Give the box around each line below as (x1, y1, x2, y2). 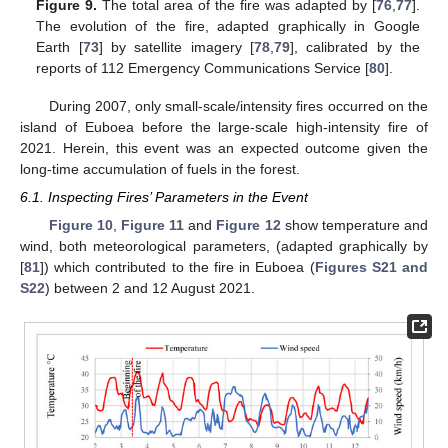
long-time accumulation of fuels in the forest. (20, 161, 300, 178)
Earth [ (36, 38, 83, 55)
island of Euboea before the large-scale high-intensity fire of (20, 119, 428, 136)
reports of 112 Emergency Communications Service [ (36, 59, 370, 76)
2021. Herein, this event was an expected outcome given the (20, 140, 428, 157)
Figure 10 (48, 217, 113, 234)
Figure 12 (216, 217, 281, 234)
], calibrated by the (289, 38, 420, 55)
